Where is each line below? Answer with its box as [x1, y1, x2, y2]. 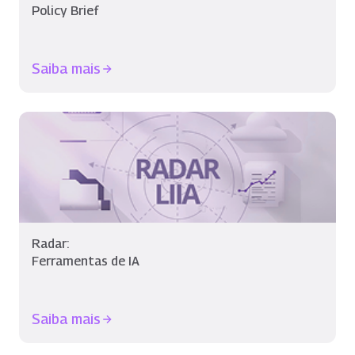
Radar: [32, 236, 69, 251]
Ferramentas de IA [32, 254, 139, 269]
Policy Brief [32, 3, 99, 18]
